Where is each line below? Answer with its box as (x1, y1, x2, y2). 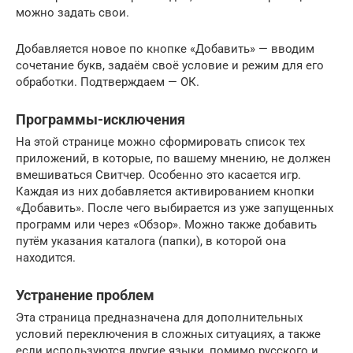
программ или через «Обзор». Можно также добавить (16, 217, 317, 232)
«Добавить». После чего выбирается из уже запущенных (16, 200, 333, 215)
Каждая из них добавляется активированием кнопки (16, 184, 314, 199)
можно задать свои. (16, 5, 129, 20)
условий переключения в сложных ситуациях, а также (16, 326, 321, 341)
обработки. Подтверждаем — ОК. (16, 74, 199, 89)
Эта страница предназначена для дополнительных (16, 310, 303, 325)
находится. (16, 250, 76, 265)
